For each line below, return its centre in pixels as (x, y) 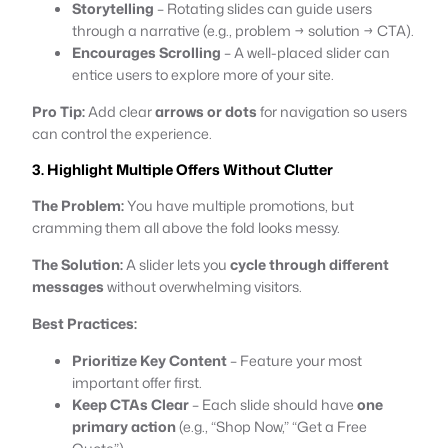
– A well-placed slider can (305, 52)
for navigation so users (332, 111)
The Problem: (78, 205)
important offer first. (137, 382)
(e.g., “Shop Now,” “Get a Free (271, 426)
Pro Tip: (58, 111)
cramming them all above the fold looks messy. (186, 227)
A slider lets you (176, 264)
